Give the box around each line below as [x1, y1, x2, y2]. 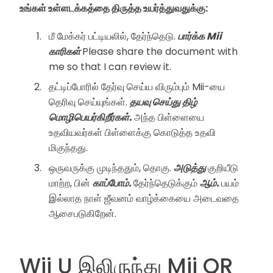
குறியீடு [208, 161, 238, 175]
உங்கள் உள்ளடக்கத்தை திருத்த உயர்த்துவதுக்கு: [19, 1, 208, 16]
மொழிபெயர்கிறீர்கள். [49, 110, 134, 125]
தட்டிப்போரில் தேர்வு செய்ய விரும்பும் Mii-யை [49, 80, 225, 94]
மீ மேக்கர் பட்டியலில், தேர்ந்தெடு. [49, 29, 178, 44]
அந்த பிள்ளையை [134, 110, 204, 125]
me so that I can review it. [49, 60, 171, 74]
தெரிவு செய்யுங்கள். [49, 95, 130, 110]
